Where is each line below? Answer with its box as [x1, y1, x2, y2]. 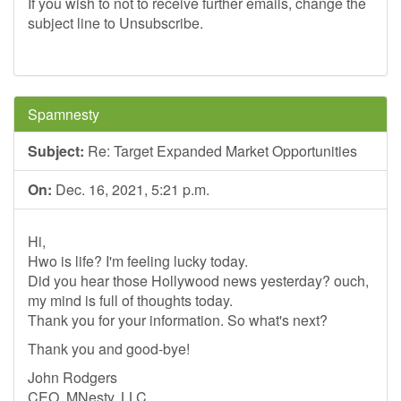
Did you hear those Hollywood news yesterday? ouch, [28, 270, 369, 291]
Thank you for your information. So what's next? [28, 310, 328, 330]
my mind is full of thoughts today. [28, 290, 233, 311]
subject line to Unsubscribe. [28, 13, 203, 33]
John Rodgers [28, 367, 117, 388]
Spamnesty [28, 104, 99, 124]
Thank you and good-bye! [28, 338, 190, 359]
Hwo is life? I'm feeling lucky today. [28, 251, 248, 271]
